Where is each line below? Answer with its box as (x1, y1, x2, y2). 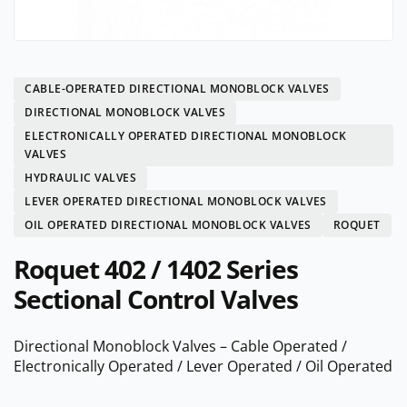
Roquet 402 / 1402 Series (14, 251, 298, 286)
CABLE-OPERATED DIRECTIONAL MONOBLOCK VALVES (25, 81, 330, 97)
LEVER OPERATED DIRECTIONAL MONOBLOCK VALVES (25, 194, 327, 210)
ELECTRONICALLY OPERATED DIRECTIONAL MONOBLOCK (25, 128, 347, 144)
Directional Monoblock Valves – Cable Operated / (14, 335, 347, 356)
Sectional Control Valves (14, 281, 298, 316)
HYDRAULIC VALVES (25, 170, 136, 186)
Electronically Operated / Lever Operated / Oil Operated (14, 355, 392, 376)
